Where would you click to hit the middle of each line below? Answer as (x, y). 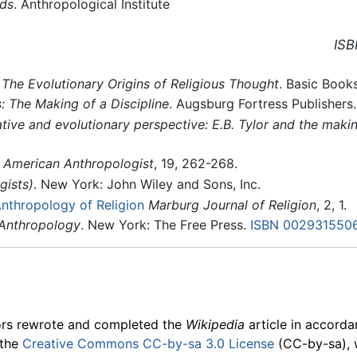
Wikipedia (215, 325)
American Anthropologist (78, 164)
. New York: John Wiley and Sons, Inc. (147, 184)
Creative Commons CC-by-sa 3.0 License (148, 344)
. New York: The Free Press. (165, 225)
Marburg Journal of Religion (232, 204)
